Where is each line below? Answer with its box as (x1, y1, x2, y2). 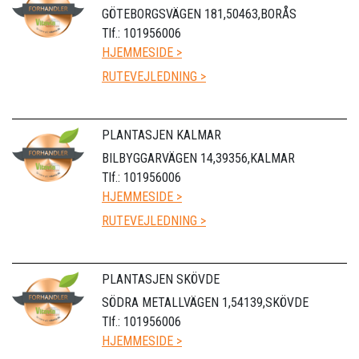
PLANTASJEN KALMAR (102, 127, 221, 143)
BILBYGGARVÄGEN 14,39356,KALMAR (102, 150, 295, 166)
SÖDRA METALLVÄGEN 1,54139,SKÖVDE (102, 294, 309, 310)
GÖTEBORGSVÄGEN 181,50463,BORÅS (102, 6, 296, 22)
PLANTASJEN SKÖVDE (102, 271, 220, 287)
